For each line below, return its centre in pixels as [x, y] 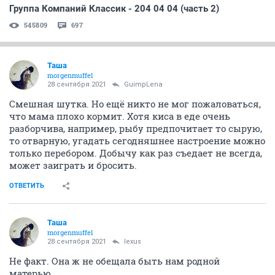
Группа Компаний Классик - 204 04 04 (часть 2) [114, 8]
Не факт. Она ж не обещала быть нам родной [114, 261]
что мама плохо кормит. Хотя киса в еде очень [120, 116]
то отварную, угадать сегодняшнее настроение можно [137, 140]
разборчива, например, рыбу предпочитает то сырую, [136, 128]
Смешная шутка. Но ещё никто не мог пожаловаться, [135, 103]
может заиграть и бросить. [73, 165]
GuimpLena [143, 84]
